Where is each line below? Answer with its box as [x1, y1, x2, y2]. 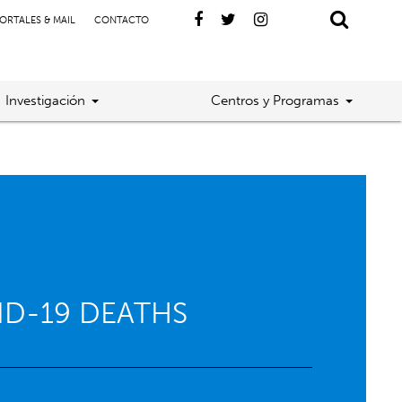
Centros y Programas [210, 92, 339, 109]
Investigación [5, 92, 86, 109]
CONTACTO [93, 14, 149, 26]
